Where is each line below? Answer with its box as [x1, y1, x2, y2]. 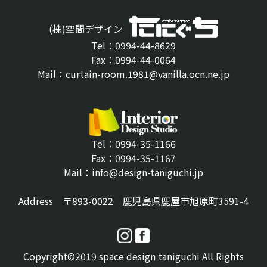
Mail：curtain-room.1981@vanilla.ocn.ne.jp [38, 66, 229, 81]
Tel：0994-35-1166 [91, 136, 176, 151]
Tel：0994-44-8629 [91, 38, 176, 52]
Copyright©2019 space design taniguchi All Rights [23, 249, 244, 264]
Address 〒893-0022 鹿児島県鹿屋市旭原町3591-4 [18, 194, 249, 209]
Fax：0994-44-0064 [91, 52, 176, 67]
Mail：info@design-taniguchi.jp [64, 165, 203, 180]
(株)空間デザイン [49, 21, 123, 36]
